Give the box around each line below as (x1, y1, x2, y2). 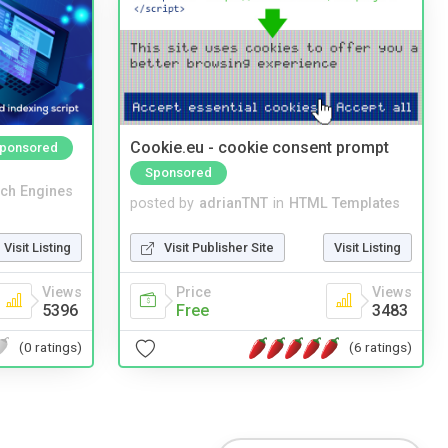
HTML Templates (289, 194, 400, 212)
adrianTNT (199, 194, 268, 212)
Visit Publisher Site (164, 239, 274, 255)
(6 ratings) (349, 339, 412, 356)
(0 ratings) (19, 339, 82, 356)
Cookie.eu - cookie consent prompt (130, 138, 389, 158)
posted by (130, 194, 194, 212)
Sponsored (145, 164, 212, 180)
